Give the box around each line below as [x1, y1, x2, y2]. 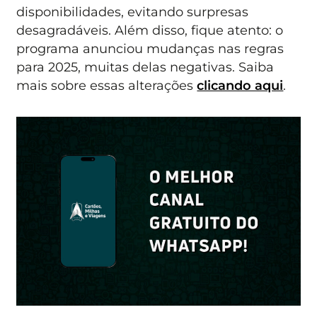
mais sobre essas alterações [16, 78, 197, 93]
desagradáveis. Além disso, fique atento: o [16, 23, 284, 38]
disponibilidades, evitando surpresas [16, 4, 249, 20]
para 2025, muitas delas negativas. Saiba [16, 59, 275, 75]
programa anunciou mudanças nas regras [16, 41, 284, 57]
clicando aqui [197, 78, 284, 93]
